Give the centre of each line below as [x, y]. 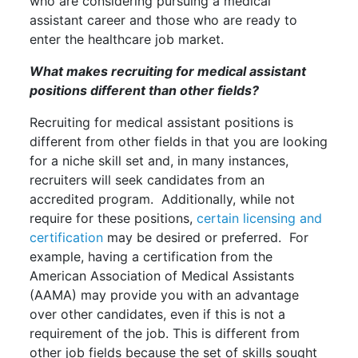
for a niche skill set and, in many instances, [159, 160]
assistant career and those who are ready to [164, 20]
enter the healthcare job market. [129, 39]
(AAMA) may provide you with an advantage [165, 294]
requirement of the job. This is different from [165, 333]
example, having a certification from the [151, 256]
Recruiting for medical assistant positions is [162, 122]
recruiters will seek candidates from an [147, 179]
